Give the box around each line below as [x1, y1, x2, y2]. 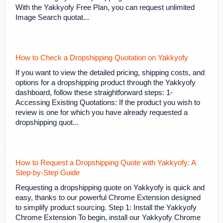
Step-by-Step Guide [15, 168, 80, 177]
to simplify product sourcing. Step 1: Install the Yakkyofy [15, 203, 197, 212]
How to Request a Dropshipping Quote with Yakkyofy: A [15, 158, 196, 167]
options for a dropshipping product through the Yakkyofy [15, 78, 196, 87]
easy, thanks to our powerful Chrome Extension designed [15, 193, 201, 202]
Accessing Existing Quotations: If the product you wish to [15, 98, 200, 107]
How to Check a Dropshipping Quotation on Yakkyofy [15, 53, 188, 62]
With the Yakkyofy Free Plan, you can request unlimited [15, 3, 195, 11]
